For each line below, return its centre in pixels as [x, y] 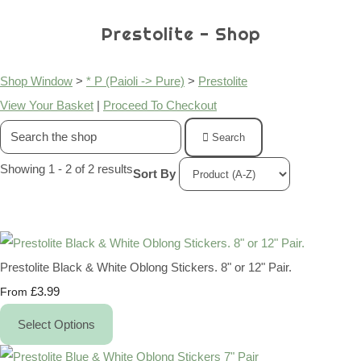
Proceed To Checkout [160, 106]
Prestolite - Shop [180, 35]
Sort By [154, 173]
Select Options [56, 325]
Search [228, 138]
